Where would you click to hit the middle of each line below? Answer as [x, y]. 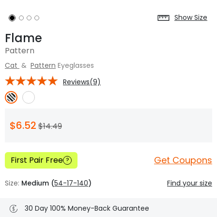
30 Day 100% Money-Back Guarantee [87, 209]
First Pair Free [37, 160]
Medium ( [38, 183]
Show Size [191, 18]
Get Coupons [183, 160]
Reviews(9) [82, 82]
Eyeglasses [76, 65]
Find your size [190, 183]
